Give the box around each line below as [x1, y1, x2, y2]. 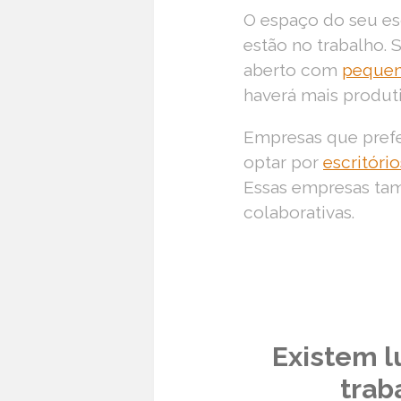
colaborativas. [243, 201, 354, 222]
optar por [243, 151, 323, 172]
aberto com [243, 59, 342, 80]
